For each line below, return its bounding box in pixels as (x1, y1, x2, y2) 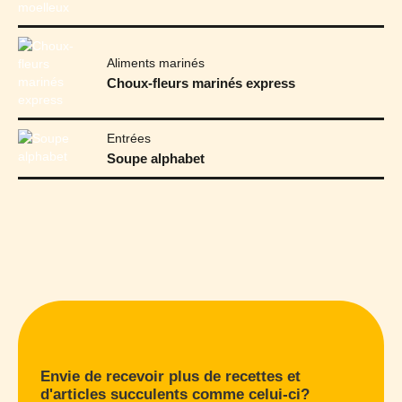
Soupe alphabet (107, 151, 205, 167)
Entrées (107, 131, 152, 146)
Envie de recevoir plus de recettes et (40, 368, 301, 386)
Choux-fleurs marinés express (107, 74, 296, 91)
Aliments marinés (107, 55, 205, 70)
